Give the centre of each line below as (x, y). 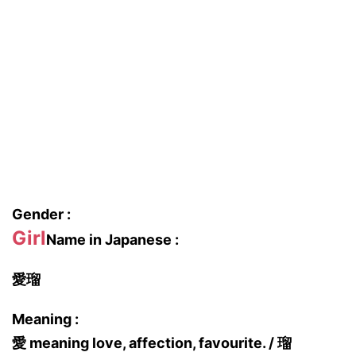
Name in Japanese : (112, 240)
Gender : (41, 214)
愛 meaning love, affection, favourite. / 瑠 (152, 343)
